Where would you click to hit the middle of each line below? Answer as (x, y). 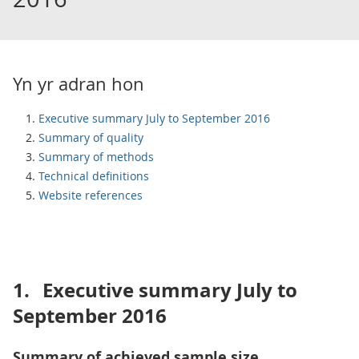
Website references (91, 195)
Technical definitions (94, 176)
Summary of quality (91, 137)
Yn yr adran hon (79, 84)
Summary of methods (96, 157)
